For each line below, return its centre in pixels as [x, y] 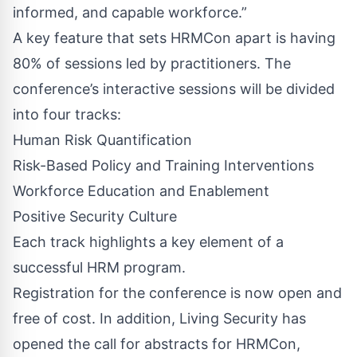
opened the [53, 344]
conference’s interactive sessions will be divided [174, 89]
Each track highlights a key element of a [148, 242]
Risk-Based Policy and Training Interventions [163, 166]
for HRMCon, [254, 344]
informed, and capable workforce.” [136, 13]
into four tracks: [69, 115]
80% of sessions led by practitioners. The [152, 64]
